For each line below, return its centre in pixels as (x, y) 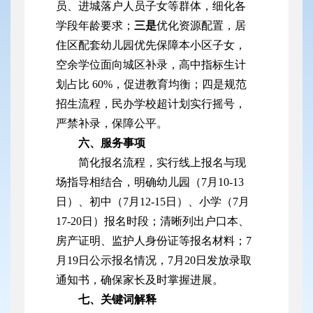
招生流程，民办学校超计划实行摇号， (151, 104)
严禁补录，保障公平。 (112, 124)
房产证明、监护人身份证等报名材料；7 (154, 241)
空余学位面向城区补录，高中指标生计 (151, 65)
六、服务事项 (112, 143)
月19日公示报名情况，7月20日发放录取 (154, 261)
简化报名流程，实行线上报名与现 (162, 163)
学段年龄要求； (95, 26)
